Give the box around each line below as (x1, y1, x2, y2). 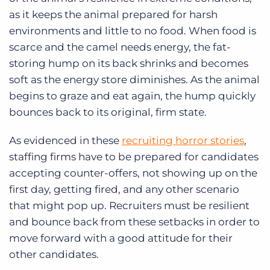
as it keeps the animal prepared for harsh (9, 8, 218, 21)
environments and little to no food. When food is (9, 25, 256, 37)
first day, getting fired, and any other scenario (9, 183, 239, 196)
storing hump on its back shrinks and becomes (9, 57, 248, 70)
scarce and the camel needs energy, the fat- (9, 41, 231, 54)
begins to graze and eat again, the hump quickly (9, 90, 256, 102)
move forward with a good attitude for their (9, 232, 233, 245)
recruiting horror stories (122, 134, 244, 147)
